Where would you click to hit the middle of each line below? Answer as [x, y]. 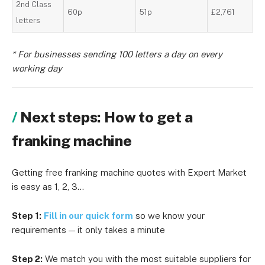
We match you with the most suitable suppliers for [147, 259]
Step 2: [27, 259]
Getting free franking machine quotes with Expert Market [129, 172]
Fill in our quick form [88, 216]
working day [37, 68]
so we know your [169, 216]
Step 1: [27, 216]
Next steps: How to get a [106, 117]
